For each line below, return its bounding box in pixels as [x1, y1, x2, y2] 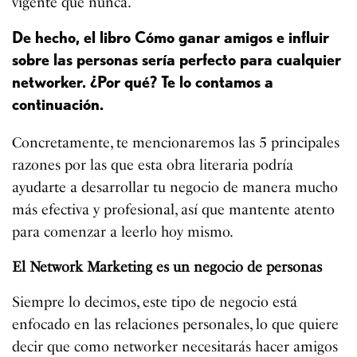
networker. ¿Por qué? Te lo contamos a [12, 73, 273, 92]
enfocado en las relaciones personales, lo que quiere [12, 316, 339, 334]
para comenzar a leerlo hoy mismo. [12, 223, 234, 241]
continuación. [12, 95, 104, 115]
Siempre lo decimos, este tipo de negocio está [12, 293, 298, 312]
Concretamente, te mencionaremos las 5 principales [12, 134, 340, 152]
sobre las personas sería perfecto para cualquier [12, 50, 341, 70]
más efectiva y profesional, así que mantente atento [12, 201, 335, 219]
